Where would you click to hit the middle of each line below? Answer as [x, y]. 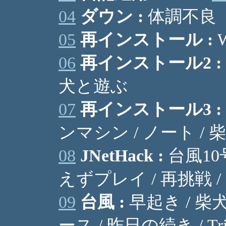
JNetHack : [122, 156]
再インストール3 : [151, 109]
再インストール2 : [151, 63]
